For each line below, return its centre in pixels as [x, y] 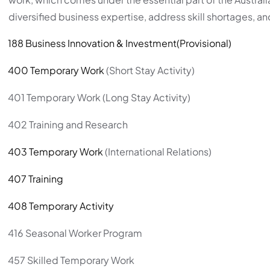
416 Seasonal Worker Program [75, 233]
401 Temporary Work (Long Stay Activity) [99, 97]
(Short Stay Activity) [149, 70]
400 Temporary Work [56, 70]
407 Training [36, 178]
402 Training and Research [68, 124]
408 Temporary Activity [61, 206]
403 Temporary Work [55, 151]
